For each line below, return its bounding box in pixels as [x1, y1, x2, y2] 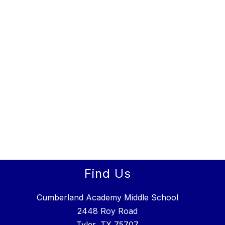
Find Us [84, 166, 131, 181]
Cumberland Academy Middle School [37, 192, 178, 203]
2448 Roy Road [77, 206, 138, 216]
